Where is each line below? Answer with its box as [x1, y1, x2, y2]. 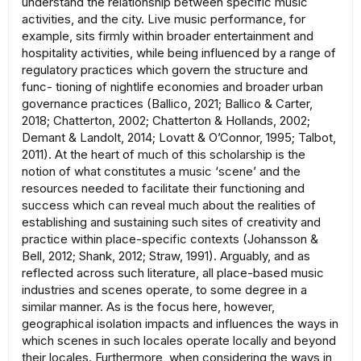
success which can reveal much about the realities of [22, 197, 316, 214]
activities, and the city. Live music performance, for [22, 11, 305, 27]
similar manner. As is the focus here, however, [22, 299, 275, 315]
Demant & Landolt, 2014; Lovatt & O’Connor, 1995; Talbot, [22, 130, 336, 146]
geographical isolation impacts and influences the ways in [22, 316, 338, 332]
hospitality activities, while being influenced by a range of [22, 45, 336, 61]
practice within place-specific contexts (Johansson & [22, 231, 318, 247]
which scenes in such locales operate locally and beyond [22, 333, 336, 349]
